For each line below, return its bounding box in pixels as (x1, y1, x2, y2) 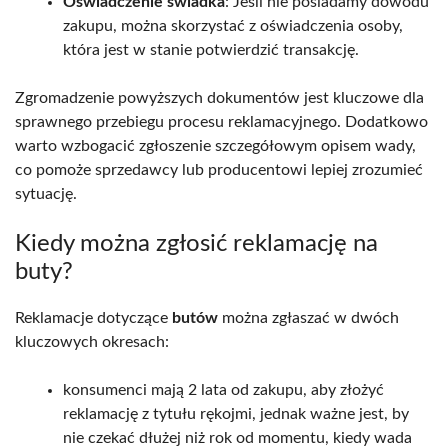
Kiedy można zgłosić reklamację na (15, 231, 378, 256)
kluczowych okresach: (15, 333, 169, 350)
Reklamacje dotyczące (15, 309, 172, 326)
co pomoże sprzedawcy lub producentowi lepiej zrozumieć (15, 161, 423, 178)
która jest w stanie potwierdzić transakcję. (63, 41, 359, 58)
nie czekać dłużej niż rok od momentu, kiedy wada (63, 429, 412, 446)
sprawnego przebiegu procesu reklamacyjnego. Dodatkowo (15, 113, 428, 130)
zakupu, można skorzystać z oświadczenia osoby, (63, 17, 403, 34)
